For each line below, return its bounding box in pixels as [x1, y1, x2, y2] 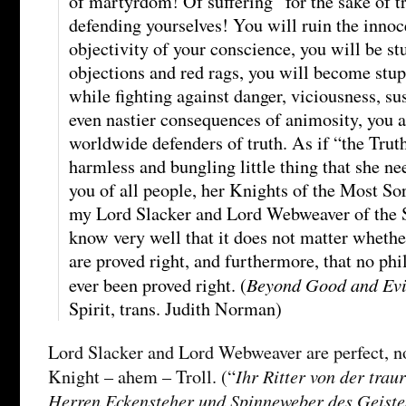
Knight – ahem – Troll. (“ [48, 363, 236, 389]
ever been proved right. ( [69, 272, 246, 297]
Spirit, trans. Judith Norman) [69, 295, 282, 321]
